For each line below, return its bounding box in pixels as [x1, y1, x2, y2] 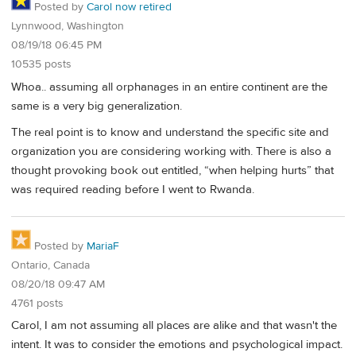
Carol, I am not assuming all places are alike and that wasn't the [11, 318, 337, 334]
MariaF [87, 238, 119, 253]
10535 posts [11, 57, 72, 72]
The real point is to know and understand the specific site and [11, 125, 329, 141]
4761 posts [11, 296, 64, 311]
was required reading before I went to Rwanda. [11, 182, 254, 198]
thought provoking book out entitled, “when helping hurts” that [11, 163, 334, 179]
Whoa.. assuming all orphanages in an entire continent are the [11, 79, 327, 95]
